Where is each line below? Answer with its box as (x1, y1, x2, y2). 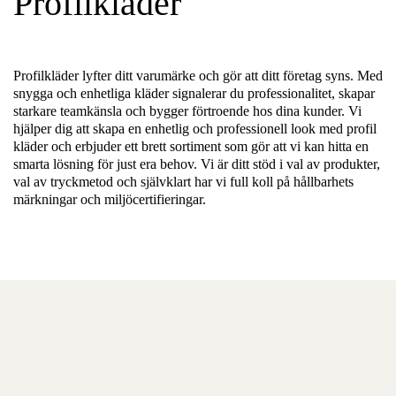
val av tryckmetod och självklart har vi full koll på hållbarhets (13, 174, 354, 189)
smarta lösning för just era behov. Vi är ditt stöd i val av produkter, (13, 156, 380, 171)
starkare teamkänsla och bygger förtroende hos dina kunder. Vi (13, 103, 362, 118)
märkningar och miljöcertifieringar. (13, 192, 206, 207)
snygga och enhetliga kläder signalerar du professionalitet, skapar (13, 86, 375, 101)
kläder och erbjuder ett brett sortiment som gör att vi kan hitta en (13, 139, 369, 154)
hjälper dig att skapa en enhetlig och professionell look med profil (13, 121, 377, 136)
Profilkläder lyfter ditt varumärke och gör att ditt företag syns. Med (13, 68, 383, 83)
